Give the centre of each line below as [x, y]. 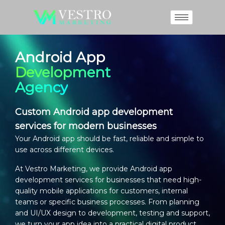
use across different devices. [65, 150]
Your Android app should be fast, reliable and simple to [109, 139]
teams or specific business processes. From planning [107, 202]
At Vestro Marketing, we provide [73, 169]
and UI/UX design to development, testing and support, [113, 213]
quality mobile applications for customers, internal [101, 191]
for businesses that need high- [147, 180]
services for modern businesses [86, 126]
